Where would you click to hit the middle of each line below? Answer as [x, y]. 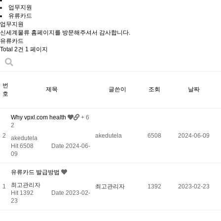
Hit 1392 [31, 193]
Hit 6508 [31, 146]
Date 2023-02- [71, 193]
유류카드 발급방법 [36, 172]
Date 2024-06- [71, 146]
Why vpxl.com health [39, 117]
